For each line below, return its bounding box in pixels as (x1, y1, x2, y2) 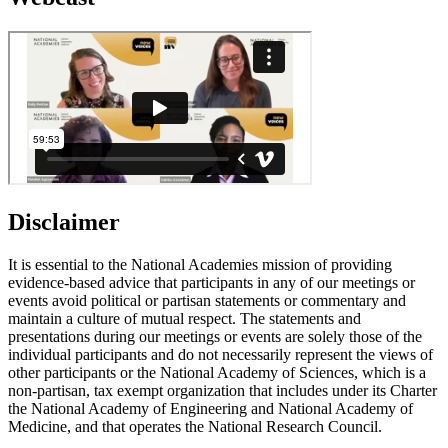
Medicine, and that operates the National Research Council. (8, 417, 382, 435)
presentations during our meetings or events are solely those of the (8, 327, 422, 345)
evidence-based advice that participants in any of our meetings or (8, 273, 415, 291)
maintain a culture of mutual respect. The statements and (8, 309, 361, 327)
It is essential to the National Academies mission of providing (8, 255, 392, 273)
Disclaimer (8, 209, 120, 235)
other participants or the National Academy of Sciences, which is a (8, 363, 426, 381)
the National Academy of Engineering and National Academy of (8, 399, 413, 417)
